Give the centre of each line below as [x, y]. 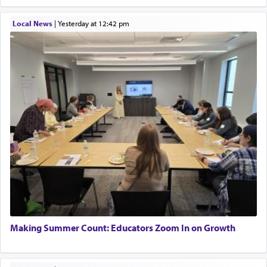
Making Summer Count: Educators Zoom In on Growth [123, 227]
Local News [32, 24]
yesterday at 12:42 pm [95, 24]
